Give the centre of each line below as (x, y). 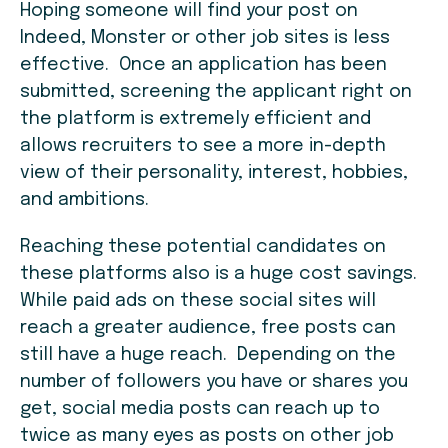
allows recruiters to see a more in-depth (203, 146)
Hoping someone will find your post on (189, 11)
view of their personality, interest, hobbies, (214, 173)
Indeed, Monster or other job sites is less (205, 38)
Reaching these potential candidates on (203, 247)
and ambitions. (84, 200)
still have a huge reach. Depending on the (208, 355)
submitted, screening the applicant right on (216, 92)
